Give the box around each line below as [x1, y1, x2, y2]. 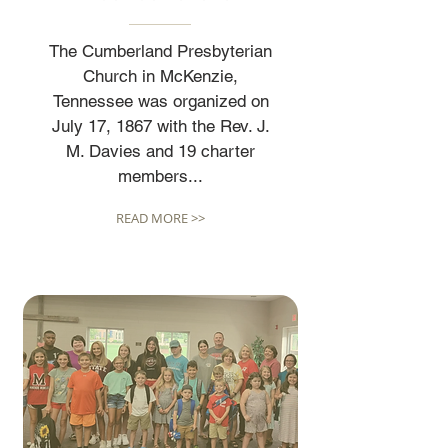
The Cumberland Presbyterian [49, 41, 272, 61]
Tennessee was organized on [52, 91, 269, 111]
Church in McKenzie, [83, 66, 238, 86]
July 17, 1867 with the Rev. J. [51, 116, 270, 136]
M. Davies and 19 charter [66, 141, 255, 161]
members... [118, 166, 203, 186]
